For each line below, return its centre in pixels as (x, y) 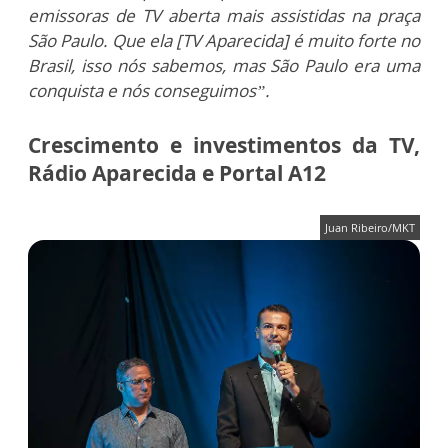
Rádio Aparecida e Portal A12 (177, 172)
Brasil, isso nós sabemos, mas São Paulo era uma (224, 65)
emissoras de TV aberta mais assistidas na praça (224, 15)
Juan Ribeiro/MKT (370, 227)
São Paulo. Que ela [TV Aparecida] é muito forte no (224, 40)
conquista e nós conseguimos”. (149, 90)
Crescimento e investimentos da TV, (224, 144)
